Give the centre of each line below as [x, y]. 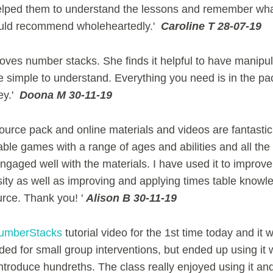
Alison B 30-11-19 [131, 198]
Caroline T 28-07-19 [211, 27]
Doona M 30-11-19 [66, 95]
